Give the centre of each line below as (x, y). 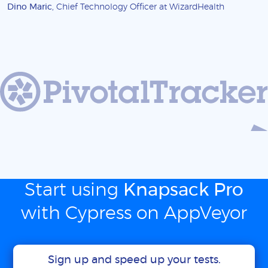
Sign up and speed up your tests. (134, 261)
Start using (74, 191)
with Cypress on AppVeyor (134, 214)
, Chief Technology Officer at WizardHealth (138, 7)
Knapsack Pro (183, 191)
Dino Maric (30, 7)
